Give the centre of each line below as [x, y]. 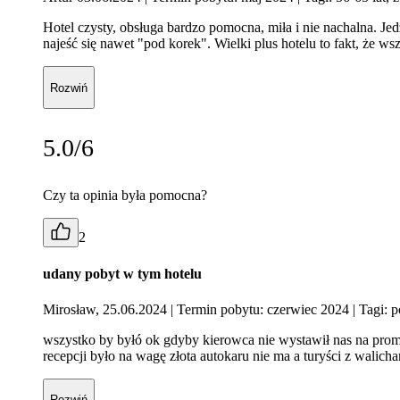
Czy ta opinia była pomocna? [125, 195]
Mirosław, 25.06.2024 [107, 309]
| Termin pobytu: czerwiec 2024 [260, 309]
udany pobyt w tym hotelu [122, 274]
